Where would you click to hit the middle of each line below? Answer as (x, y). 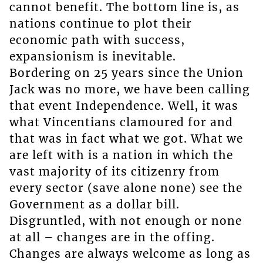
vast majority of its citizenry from (114, 172)
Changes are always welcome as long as (130, 254)
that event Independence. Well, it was (124, 106)
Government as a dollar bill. (94, 205)
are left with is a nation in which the (121, 155)
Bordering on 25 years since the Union (126, 73)
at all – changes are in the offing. (112, 237)
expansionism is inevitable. (92, 57)
